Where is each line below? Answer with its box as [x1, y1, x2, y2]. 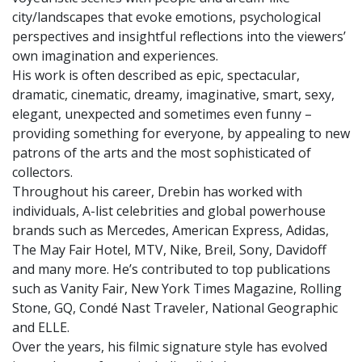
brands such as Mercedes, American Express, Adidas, [12, 221, 329, 239]
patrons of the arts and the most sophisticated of [12, 144, 311, 162]
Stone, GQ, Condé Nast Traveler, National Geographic [12, 299, 338, 317]
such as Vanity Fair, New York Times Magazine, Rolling [12, 280, 342, 297]
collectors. [12, 163, 73, 181]
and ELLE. [12, 318, 69, 336]
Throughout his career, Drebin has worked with [12, 183, 302, 200]
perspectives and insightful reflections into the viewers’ [12, 27, 346, 45]
